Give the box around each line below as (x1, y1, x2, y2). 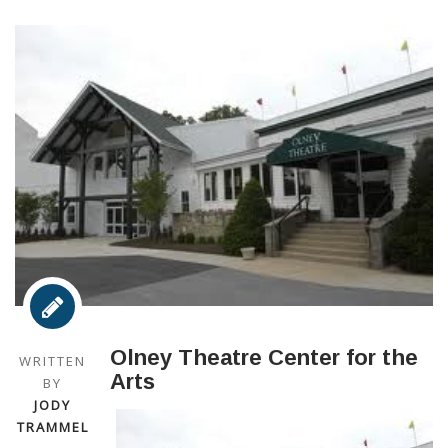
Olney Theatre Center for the (110, 344, 418, 370)
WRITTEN (19, 351, 86, 370)
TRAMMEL (16, 417, 89, 436)
